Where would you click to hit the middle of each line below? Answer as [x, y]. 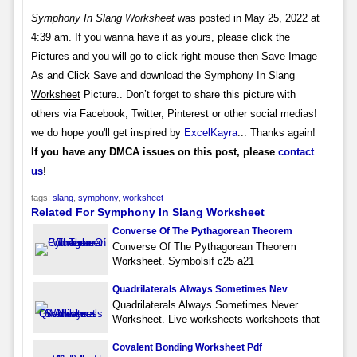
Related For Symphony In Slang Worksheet [147, 212]
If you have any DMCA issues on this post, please [154, 151]
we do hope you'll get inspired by [107, 132]
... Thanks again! [276, 132]
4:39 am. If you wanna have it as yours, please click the [160, 37]
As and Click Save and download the [117, 75]
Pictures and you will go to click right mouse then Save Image [174, 56]
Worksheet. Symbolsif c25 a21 [183, 261]
